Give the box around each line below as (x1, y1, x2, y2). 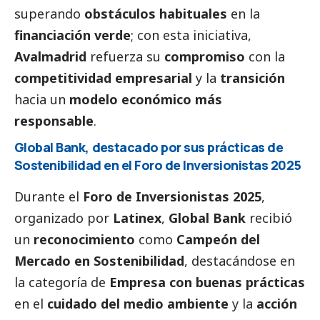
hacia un (14, 90, 69, 108)
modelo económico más (69, 90, 222, 108)
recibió (246, 209, 292, 226)
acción (256, 294, 297, 312)
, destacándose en (184, 251, 295, 269)
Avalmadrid (14, 47, 86, 65)
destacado (91, 138, 159, 156)
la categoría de (14, 273, 109, 291)
